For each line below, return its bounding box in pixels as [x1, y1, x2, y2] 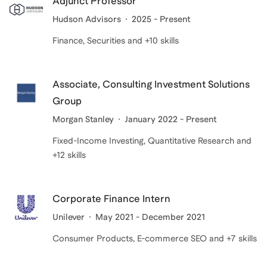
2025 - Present [132, 14, 190, 24]
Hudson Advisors [52, 14, 121, 24]
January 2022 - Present [125, 114, 216, 124]
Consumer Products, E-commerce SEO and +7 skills [52, 234, 257, 243]
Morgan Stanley [52, 114, 114, 124]
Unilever [52, 212, 85, 222]
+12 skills [52, 150, 86, 160]
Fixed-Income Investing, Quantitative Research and [52, 136, 252, 145]
